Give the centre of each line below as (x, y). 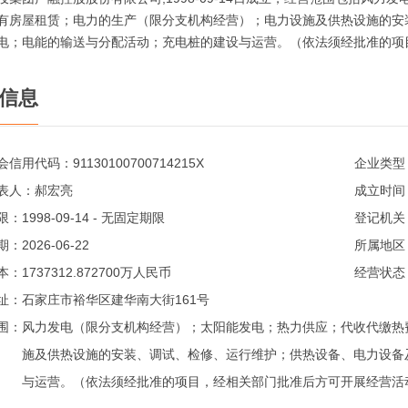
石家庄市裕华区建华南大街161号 (116, 300)
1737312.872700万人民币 (97, 272)
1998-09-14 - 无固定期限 (93, 218)
